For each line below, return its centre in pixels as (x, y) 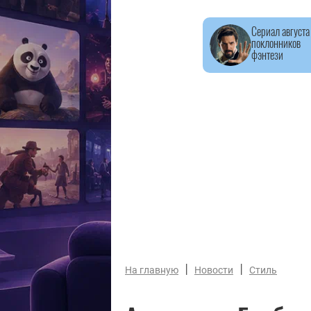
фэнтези (267, 55)
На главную (152, 270)
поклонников (276, 43)
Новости (214, 270)
